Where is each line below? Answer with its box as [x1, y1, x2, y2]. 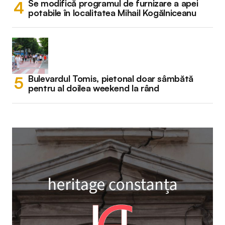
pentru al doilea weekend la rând [28, 82, 159, 93]
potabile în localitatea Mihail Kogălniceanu [28, 7, 196, 18]
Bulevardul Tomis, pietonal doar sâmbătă [28, 72, 193, 84]
